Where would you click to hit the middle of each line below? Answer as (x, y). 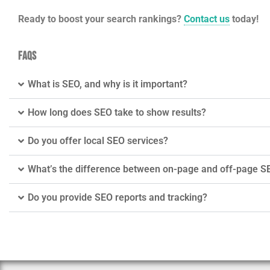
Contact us (207, 19)
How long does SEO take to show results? (117, 113)
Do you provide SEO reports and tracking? (118, 198)
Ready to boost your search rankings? (101, 19)
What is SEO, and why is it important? (108, 84)
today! (244, 19)
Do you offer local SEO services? (98, 141)
